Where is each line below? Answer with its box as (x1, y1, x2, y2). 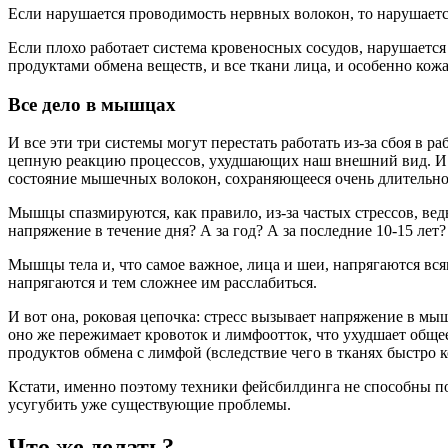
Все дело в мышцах (8, 93, 176, 115)
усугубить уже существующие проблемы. (8, 396, 291, 414)
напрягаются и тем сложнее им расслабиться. (8, 274, 317, 292)
